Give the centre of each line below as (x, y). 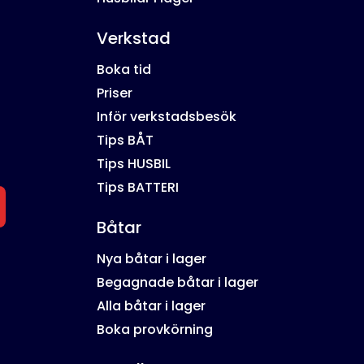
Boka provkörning (155, 330)
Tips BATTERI (138, 188)
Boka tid (124, 70)
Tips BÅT (126, 141)
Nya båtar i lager (152, 259)
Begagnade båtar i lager (178, 283)
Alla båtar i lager (152, 306)
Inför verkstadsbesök (167, 117)
